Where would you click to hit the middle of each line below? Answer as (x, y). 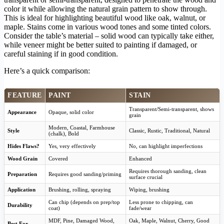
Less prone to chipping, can (161, 202)
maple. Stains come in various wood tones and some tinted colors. (107, 27)
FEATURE (25, 95)
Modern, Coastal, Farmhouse (82, 128)
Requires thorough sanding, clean (168, 171)
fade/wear (140, 208)
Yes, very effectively (72, 146)
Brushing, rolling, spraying (80, 190)
